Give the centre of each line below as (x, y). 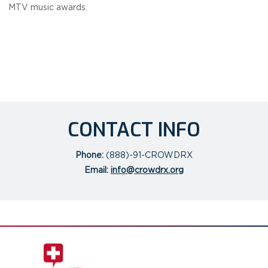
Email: (96, 170)
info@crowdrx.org (147, 170)
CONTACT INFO (134, 130)
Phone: (89, 155)
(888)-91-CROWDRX (148, 155)
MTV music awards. (48, 7)
